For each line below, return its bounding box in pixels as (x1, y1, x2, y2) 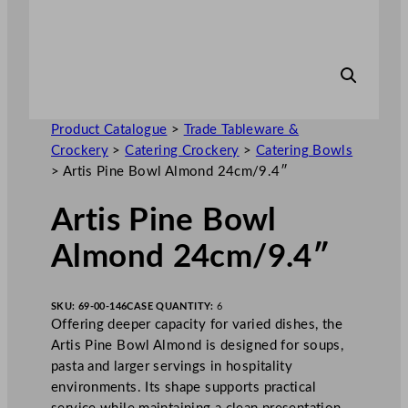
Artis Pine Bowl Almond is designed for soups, (51, 338, 344, 352)
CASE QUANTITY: (127, 301, 218, 311)
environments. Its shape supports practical (51, 380, 316, 394)
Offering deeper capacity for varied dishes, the (51, 317, 342, 331)
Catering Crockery (125, 143, 240, 158)
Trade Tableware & (183, 122, 300, 137)
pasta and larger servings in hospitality (51, 359, 293, 373)
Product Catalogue (51, 122, 168, 137)
